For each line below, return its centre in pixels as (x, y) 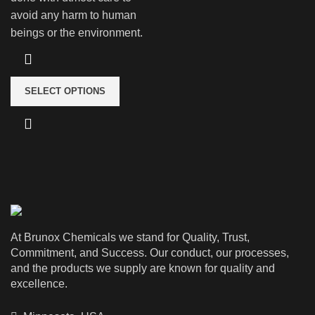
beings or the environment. (77, 32)
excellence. (39, 283)
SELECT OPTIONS (65, 91)
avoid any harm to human (73, 15)
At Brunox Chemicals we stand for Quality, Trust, (130, 237)
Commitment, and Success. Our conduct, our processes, (150, 252)
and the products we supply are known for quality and (143, 268)
